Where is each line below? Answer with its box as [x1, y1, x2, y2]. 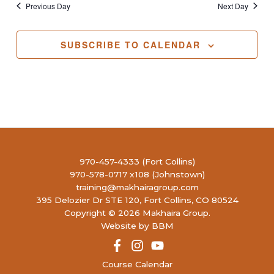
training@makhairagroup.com [75, 182, 199, 192]
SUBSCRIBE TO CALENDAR [60, 38, 201, 51]
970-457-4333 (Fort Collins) [79, 156, 195, 166]
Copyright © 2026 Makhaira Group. [64, 207, 210, 218]
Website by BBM [100, 220, 174, 231]
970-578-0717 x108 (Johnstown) [69, 169, 205, 179]
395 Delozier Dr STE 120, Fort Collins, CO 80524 [35, 194, 239, 205]
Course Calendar [102, 259, 172, 269]
